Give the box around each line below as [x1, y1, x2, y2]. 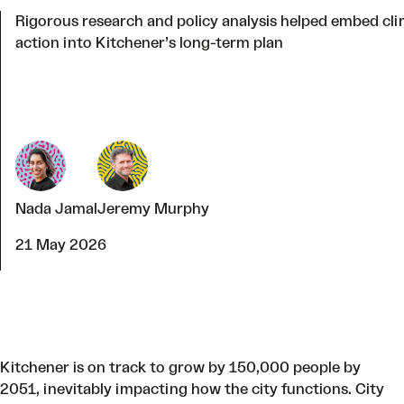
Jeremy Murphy [97, 201, 209, 216]
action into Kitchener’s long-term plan [15, 35, 283, 50]
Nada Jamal [15, 201, 97, 216]
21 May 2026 [15, 237, 106, 252]
